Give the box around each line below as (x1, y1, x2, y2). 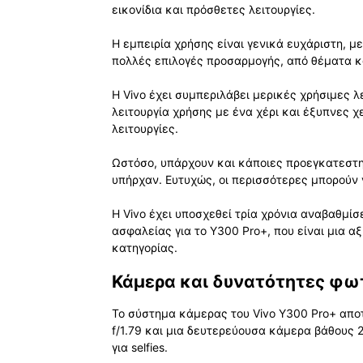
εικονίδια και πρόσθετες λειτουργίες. (112, 2, 315, 17)
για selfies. (112, 340, 168, 354)
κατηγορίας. (112, 241, 177, 255)
